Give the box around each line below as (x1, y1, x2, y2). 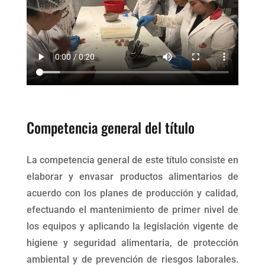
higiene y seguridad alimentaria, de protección (26, 237, 239, 248)
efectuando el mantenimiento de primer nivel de (26, 203, 239, 215)
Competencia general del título (26, 116, 195, 138)
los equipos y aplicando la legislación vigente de (26, 220, 239, 232)
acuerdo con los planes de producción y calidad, (26, 187, 239, 199)
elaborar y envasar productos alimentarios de (26, 170, 239, 182)
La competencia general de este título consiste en (26, 154, 239, 166)
